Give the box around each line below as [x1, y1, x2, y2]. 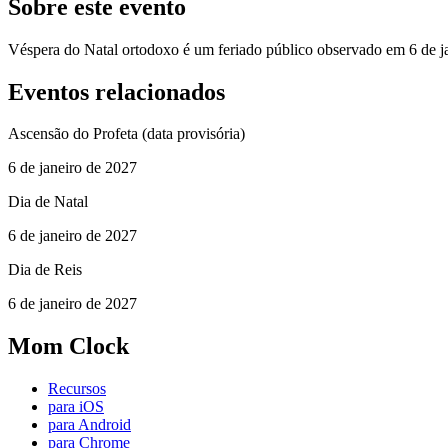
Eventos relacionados [8, 78, 225, 105]
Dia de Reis [8, 261, 82, 279]
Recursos [48, 380, 106, 398]
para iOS [48, 398, 104, 416]
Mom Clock [8, 333, 129, 360]
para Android [48, 416, 131, 434]
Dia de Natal [8, 193, 88, 211]
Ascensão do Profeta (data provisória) [8, 125, 245, 143]
